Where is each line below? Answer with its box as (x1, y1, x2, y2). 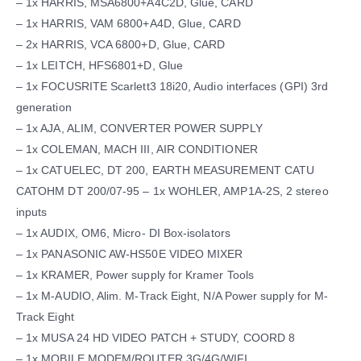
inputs (16, 205, 48, 219)
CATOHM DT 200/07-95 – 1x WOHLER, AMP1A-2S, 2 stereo (16, 185, 329, 198)
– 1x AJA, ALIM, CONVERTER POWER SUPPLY (16, 122, 263, 135)
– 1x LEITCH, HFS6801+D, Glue (16, 59, 183, 73)
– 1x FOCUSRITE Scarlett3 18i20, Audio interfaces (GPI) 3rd (16, 80, 329, 93)
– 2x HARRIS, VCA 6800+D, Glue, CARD (16, 38, 226, 52)
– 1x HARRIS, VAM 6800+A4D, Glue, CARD (16, 17, 241, 31)
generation (16, 101, 72, 114)
